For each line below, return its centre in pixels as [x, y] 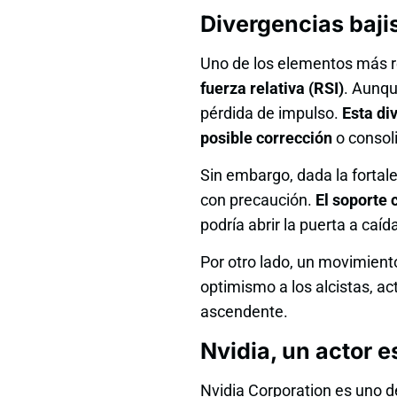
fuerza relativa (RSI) [272, 88]
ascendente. [244, 312]
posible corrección [266, 137]
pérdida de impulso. [271, 113]
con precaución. [258, 199]
